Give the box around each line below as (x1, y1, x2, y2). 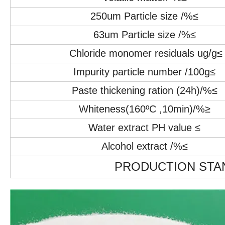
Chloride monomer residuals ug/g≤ (66, 47, 222, 59)
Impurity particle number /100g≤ (73, 66, 215, 77)
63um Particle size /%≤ (93, 29, 196, 40)
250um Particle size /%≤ (90, 10, 198, 22)
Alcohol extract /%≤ (101, 140, 188, 152)
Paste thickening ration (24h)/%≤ (71, 84, 217, 96)
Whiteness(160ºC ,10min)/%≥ (78, 103, 210, 115)
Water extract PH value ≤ (88, 122, 200, 133)
